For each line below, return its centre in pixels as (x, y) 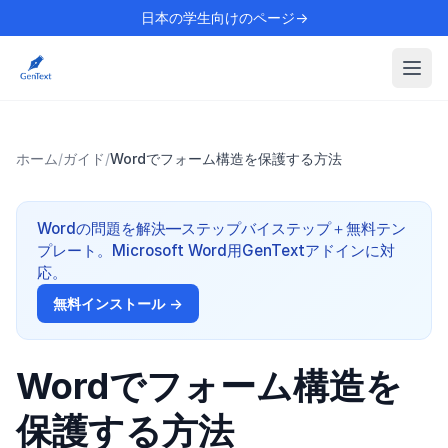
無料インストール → (118, 303)
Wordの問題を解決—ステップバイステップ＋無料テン (221, 228)
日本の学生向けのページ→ (224, 17)
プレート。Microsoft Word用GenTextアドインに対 (216, 250)
